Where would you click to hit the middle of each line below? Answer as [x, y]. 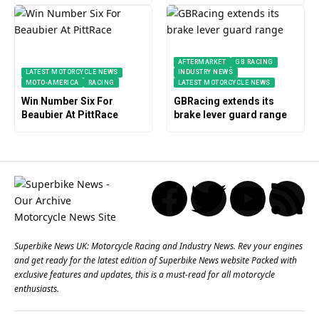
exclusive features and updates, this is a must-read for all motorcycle [145, 275]
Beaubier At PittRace [69, 115]
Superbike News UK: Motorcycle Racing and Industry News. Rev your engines [158, 246]
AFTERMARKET [202, 62]
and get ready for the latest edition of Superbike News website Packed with [156, 261]
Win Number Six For [67, 101]
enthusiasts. [37, 289]
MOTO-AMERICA [52, 82]
